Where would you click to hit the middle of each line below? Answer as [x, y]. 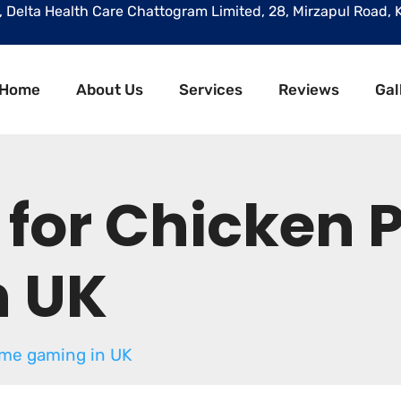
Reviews [309, 89]
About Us [110, 89]
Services [211, 89]
